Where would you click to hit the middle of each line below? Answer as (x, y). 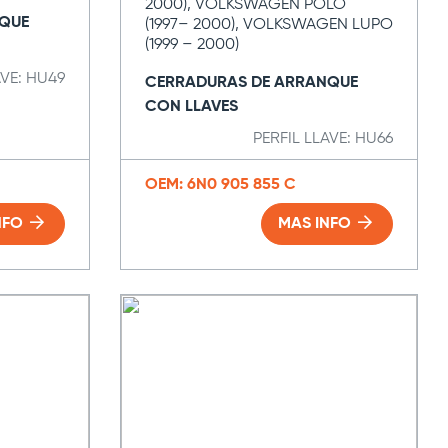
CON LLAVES (191, 107)
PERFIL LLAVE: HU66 (323, 139)
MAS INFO (317, 224)
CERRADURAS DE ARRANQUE (251, 83)
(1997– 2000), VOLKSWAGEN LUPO (268, 25)
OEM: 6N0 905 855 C (220, 185)
